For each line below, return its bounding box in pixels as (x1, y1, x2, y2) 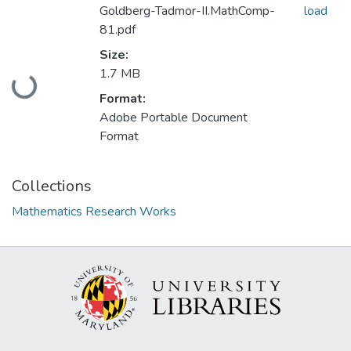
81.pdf (100, 21, 136, 39)
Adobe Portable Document (100, 109, 248, 127)
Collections (12, 175, 92, 197)
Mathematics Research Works (12, 203, 176, 221)
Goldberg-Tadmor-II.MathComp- (100, 2, 275, 20)
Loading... (12, 61, 65, 99)
